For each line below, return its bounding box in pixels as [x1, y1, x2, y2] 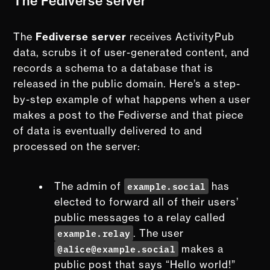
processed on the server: [13, 140, 141, 152]
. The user [133, 227, 184, 239]
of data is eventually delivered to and [13, 124, 203, 137]
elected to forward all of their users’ [54, 195, 239, 208]
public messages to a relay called [54, 211, 226, 224]
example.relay [57, 226, 131, 239]
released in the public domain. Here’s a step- [13, 77, 241, 90]
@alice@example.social [57, 242, 175, 255]
